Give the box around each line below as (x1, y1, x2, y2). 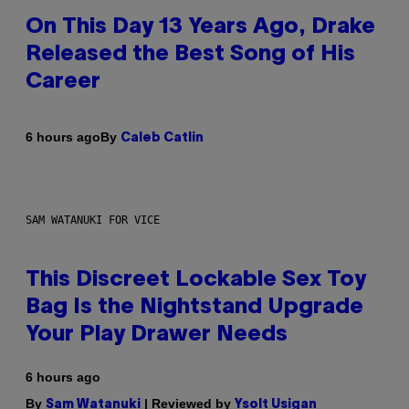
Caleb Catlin (121, 131, 204, 144)
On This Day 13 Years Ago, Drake (26, 16, 375, 37)
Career (26, 71, 100, 92)
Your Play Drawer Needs (26, 324, 288, 345)
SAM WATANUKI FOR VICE (26, 213, 160, 226)
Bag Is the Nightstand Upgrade (26, 297, 363, 318)
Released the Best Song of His (26, 44, 355, 65)
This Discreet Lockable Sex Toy (26, 269, 366, 290)
